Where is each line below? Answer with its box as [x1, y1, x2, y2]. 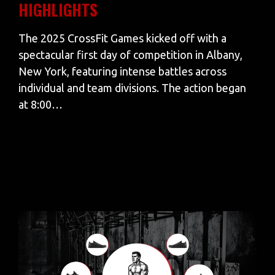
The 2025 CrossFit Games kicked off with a [18, 32, 227, 45]
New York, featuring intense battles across [18, 65, 227, 78]
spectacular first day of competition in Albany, [18, 48, 242, 61]
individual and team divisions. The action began [18, 82, 246, 95]
